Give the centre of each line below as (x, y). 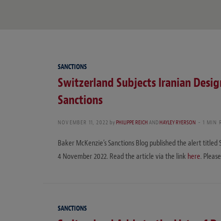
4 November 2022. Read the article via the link (123, 156)
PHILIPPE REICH (132, 122)
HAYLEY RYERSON (178, 122)
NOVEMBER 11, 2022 (83, 122)
